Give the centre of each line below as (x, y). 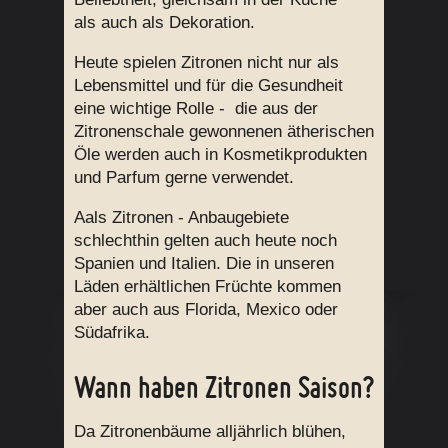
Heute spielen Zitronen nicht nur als (206, 63)
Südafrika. (112, 333)
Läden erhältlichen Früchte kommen (207, 287)
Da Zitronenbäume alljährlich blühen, (210, 431)
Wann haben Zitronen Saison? (224, 387)
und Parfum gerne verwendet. (184, 178)
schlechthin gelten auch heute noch (205, 241)
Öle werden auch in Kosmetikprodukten (220, 155)
